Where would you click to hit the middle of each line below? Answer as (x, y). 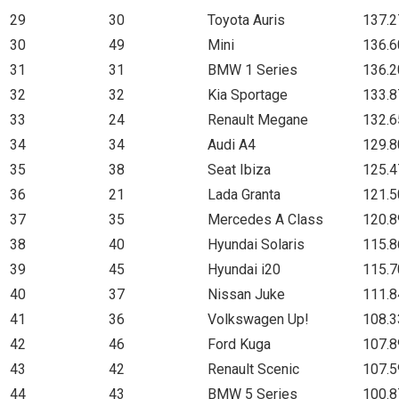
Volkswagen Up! (258, 319)
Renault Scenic (253, 369)
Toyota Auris (246, 20)
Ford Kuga (239, 344)
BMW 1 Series (252, 69)
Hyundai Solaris (256, 244)
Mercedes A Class (265, 219)
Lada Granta (244, 194)
